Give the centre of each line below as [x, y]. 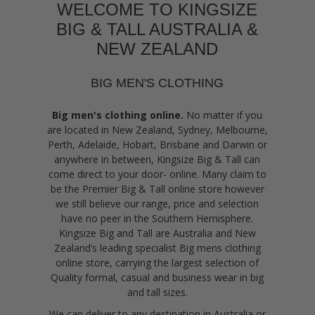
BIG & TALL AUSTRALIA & [157, 29]
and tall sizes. [157, 292]
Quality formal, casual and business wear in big [157, 277]
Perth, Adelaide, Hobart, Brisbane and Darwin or [157, 144]
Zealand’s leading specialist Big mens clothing [157, 248]
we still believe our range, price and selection [157, 204]
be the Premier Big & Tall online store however [157, 189]
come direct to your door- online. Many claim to [157, 174]
